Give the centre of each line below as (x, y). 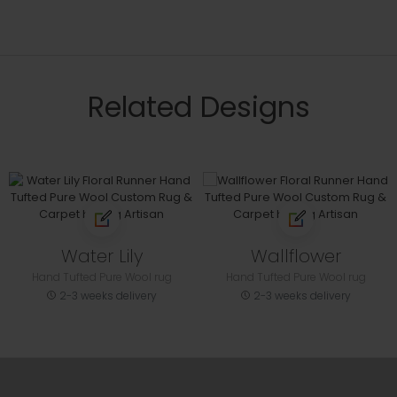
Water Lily (101, 256)
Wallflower (296, 256)
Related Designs (198, 106)
